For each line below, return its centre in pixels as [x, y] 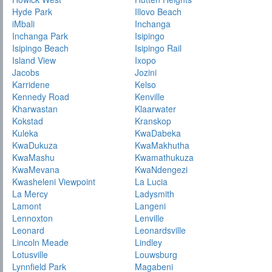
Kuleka [25, 133]
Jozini [146, 73]
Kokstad [28, 121]
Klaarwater [156, 109]
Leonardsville [161, 230]
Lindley [149, 243]
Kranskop [153, 121]
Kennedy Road [41, 97]
